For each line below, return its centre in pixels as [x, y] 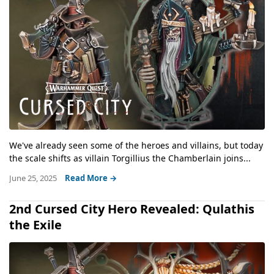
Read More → [91, 178]
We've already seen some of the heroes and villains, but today [136, 146]
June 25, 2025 [34, 178]
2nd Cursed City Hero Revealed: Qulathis [132, 209]
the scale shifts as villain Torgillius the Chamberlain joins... [130, 158]
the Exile [35, 225]
